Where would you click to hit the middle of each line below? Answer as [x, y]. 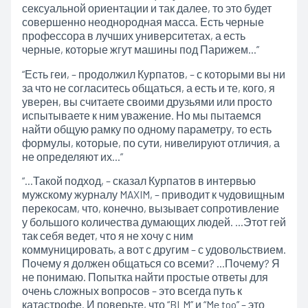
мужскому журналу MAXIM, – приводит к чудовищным [153, 195]
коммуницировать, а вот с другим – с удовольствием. [154, 250]
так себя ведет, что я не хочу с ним [107, 236]
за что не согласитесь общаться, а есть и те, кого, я [148, 87]
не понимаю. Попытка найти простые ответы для [145, 277]
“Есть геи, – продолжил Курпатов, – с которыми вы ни [153, 74]
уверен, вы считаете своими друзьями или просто [147, 101]
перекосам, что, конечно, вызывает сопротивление [150, 208]
